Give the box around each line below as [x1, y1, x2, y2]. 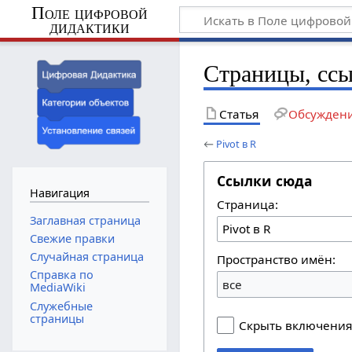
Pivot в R [216, 136, 257, 151]
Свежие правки [29, 231, 115, 246]
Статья [219, 105, 259, 122]
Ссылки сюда [217, 170, 313, 190]
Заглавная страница [29, 212, 141, 228]
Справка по [29, 267, 93, 283]
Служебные [29, 298, 93, 313]
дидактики [49, 16, 130, 37]
